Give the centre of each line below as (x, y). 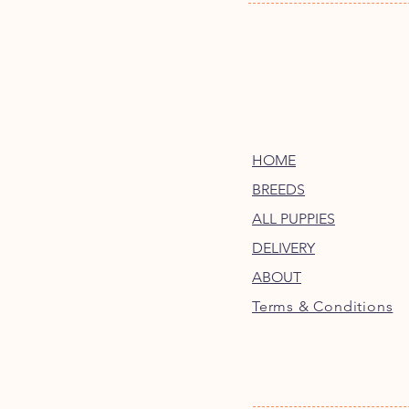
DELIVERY (283, 248)
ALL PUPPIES (294, 219)
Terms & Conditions (323, 307)
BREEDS (278, 190)
